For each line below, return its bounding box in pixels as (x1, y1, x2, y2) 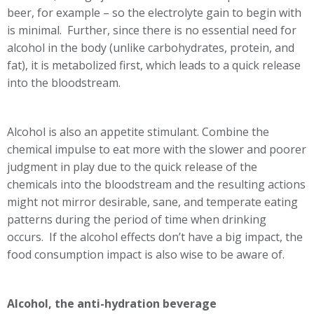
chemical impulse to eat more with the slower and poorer (7, 142, 306, 157)
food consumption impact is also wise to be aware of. (7, 247, 285, 262)
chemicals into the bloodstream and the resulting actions (7, 177, 306, 192)
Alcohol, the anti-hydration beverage (7, 296, 217, 311)
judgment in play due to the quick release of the (7, 159, 257, 175)
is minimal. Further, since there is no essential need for (7, 22, 296, 38)
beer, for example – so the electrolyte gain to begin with (7, 5, 301, 20)
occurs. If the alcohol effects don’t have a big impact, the (7, 229, 303, 245)
